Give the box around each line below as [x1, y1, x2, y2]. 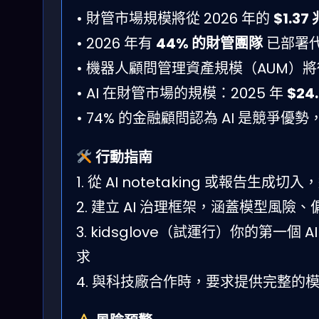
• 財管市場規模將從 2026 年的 [76, 8, 273, 28]
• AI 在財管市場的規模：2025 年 [76, 83, 287, 103]
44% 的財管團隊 [156, 33, 263, 53]
